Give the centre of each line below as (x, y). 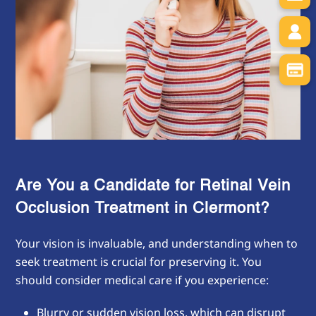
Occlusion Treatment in (104, 208)
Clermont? (231, 208)
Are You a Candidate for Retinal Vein (153, 186)
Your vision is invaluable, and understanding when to (157, 243)
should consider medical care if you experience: (142, 280)
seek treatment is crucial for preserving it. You (139, 261)
